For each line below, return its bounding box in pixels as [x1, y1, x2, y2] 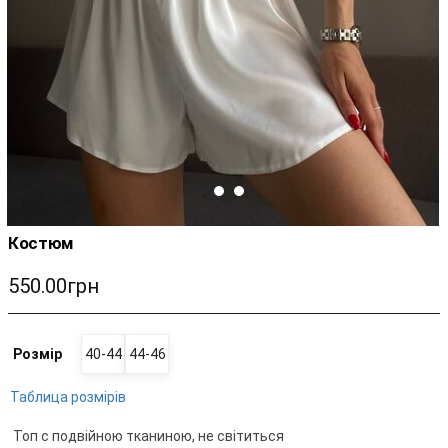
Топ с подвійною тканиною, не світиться [13, 428, 284, 445]
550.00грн [8, 274, 99, 299]
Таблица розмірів [10, 389, 126, 406]
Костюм [8, 233, 74, 254]
